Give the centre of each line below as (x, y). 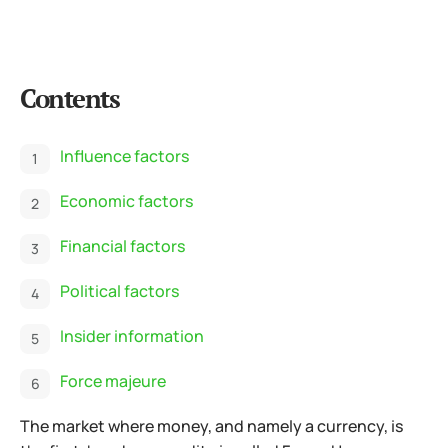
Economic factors (126, 200)
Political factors (119, 290)
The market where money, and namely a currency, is (211, 425)
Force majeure (113, 380)
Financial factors (122, 245)
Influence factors (124, 155)
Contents (69, 97)
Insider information (132, 335)
